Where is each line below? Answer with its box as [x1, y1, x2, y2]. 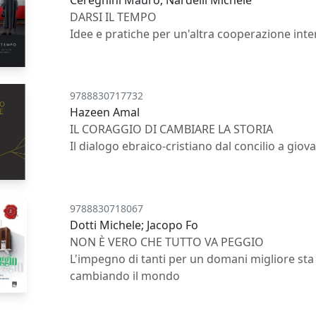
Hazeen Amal [70, 104, 140, 121]
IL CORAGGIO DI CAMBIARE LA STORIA [70, 121, 274, 138]
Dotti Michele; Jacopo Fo [70, 217, 199, 233]
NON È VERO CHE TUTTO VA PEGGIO [70, 233, 265, 250]
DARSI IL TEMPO [70, 8, 157, 25]
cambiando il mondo [70, 267, 181, 284]
